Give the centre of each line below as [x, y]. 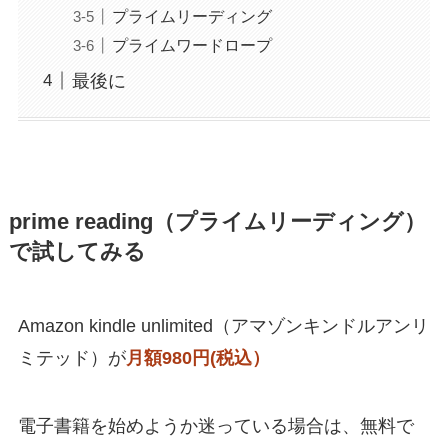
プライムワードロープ [191, 44]
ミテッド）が [71, 358]
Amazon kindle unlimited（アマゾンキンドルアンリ [223, 326]
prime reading [80, 222]
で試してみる [77, 252]
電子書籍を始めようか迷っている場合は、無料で [215, 426]
